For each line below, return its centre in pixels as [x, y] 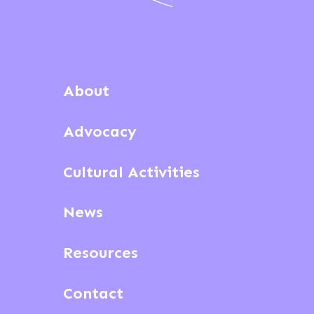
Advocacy [100, 131]
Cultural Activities [131, 172]
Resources [100, 253]
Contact [93, 294]
